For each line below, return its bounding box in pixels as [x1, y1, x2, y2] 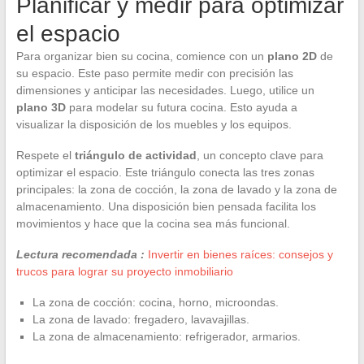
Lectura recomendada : [15, 247, 145, 261]
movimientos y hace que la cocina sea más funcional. [15, 216, 290, 230]
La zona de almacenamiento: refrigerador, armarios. [32, 329, 301, 343]
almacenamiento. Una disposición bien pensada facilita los [15, 199, 316, 213]
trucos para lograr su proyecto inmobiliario [15, 264, 233, 278]
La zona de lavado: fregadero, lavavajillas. [32, 312, 249, 326]
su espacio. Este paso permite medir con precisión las [15, 66, 293, 80]
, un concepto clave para [196, 148, 323, 162]
